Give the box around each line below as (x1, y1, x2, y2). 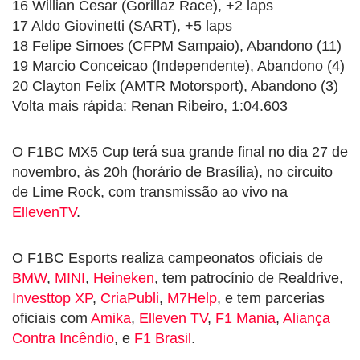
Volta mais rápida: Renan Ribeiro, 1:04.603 (12, 97, 288, 114)
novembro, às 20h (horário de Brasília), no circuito (12, 163, 333, 180)
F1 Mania (215, 309, 276, 326)
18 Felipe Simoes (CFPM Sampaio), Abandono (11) (12, 37, 342, 54)
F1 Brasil (134, 329, 191, 346)
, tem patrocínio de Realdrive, (154, 269, 343, 286)
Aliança (283, 309, 330, 326)
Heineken (93, 269, 154, 286)
